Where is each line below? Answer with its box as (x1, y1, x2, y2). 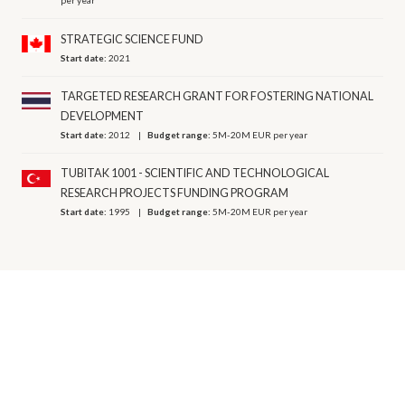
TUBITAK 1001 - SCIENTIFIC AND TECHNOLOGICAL (61, 166, 330, 181)
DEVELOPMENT (61, 108, 145, 123)
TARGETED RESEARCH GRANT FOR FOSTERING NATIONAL (61, 89, 374, 103)
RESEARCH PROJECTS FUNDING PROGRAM (61, 186, 289, 201)
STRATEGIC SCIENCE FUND (61, 32, 204, 46)
